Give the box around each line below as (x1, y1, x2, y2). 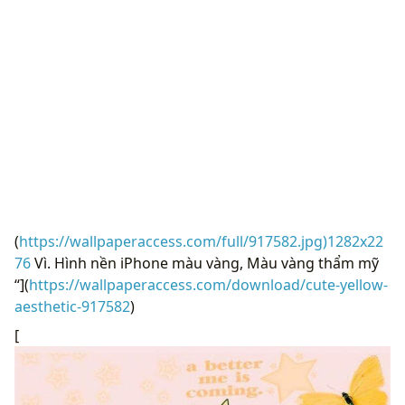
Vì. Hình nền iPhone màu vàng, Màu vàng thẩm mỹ (31, 252, 379, 273)
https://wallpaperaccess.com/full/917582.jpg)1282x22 (19, 231, 383, 251)
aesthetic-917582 (14, 296, 130, 316)
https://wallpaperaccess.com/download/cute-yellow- (29, 274, 388, 295)
